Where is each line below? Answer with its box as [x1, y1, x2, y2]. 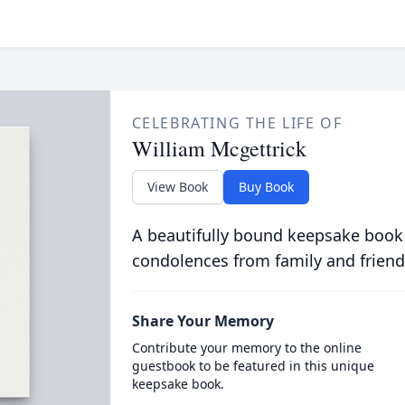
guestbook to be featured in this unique [131, 357, 374, 374]
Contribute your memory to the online [131, 339, 362, 356]
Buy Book [238, 178, 294, 195]
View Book [146, 178, 208, 195]
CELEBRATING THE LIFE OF [131, 113, 343, 133]
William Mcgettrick [131, 134, 306, 163]
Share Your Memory [131, 311, 274, 331]
